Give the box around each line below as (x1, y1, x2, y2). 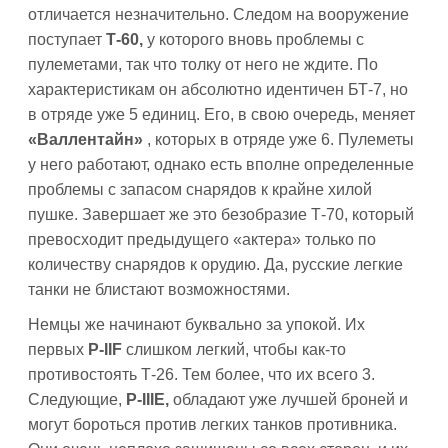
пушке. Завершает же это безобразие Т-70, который (28, 206, 414, 223)
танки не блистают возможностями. (28, 281, 290, 298)
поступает (28, 31, 102, 48)
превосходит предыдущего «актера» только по (28, 231, 376, 248)
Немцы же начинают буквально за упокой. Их (28, 316, 365, 333)
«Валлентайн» (28, 131, 147, 148)
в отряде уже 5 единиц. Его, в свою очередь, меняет (28, 106, 415, 123)
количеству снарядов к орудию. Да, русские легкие (28, 256, 403, 273)
